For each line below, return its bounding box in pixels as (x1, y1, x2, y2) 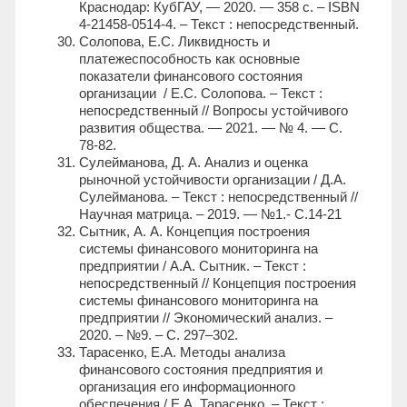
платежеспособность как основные (79, 51, 300, 67)
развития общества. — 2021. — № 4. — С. (79, 120, 342, 136)
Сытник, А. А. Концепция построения (79, 223, 310, 240)
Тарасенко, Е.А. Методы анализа (79, 344, 285, 361)
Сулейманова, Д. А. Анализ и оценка (79, 154, 308, 171)
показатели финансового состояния (79, 68, 303, 84)
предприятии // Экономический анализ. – (79, 310, 333, 326)
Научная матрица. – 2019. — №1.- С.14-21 (79, 206, 342, 223)
